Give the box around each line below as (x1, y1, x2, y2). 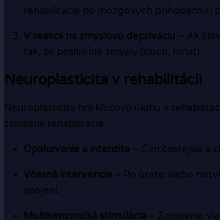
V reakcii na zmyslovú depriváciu (24, 30, 175, 43)
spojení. (24, 185, 60, 197)
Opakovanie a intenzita (24, 143, 130, 156)
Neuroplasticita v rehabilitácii (4, 71, 202, 89)
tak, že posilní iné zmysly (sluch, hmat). (24, 46, 202, 58)
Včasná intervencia (24, 169, 112, 181)
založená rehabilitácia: (4, 118, 106, 130)
